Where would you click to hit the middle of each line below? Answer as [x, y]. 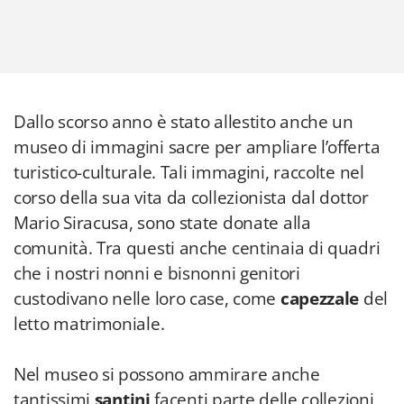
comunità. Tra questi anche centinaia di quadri [197, 248]
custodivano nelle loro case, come [147, 298]
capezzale [321, 298]
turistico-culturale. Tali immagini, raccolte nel [189, 172]
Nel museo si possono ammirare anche [167, 374]
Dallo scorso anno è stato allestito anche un [184, 122]
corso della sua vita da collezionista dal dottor [191, 197]
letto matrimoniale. [89, 324]
